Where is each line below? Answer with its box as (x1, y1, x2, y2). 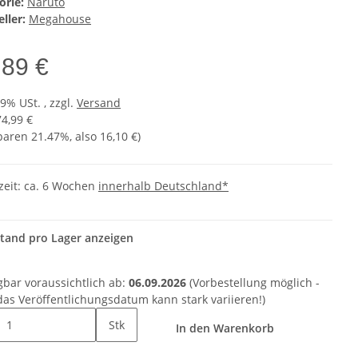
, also (70, 129, 100, 145)
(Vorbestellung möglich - (186, 275, 320, 291)
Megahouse (29, 11, 91, 27)
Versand (77, 95, 121, 111)
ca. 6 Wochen (24, 178, 98, 194)
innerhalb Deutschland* (98, 178, 229, 194)
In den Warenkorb (176, 320, 277, 336)
